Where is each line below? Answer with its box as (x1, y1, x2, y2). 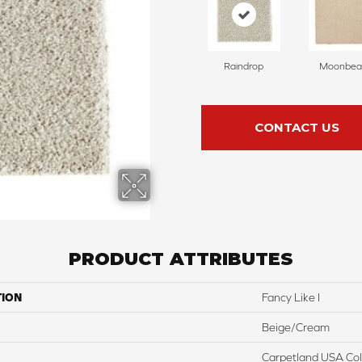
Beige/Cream (262, 321, 330, 335)
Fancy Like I (262, 291, 320, 305)
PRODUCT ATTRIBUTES (69, 248, 293, 271)
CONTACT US (254, 120, 339, 136)
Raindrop (224, 61, 263, 73)
